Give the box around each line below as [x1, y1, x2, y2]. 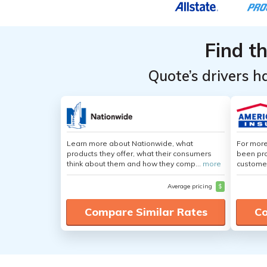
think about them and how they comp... [67, 159, 203, 168]
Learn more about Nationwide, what [67, 139, 193, 148]
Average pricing [167, 182, 214, 190]
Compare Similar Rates [84, 205, 207, 219]
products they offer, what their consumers [67, 149, 212, 158]
